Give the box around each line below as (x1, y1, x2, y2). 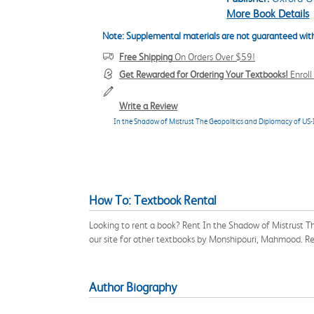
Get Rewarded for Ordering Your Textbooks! (119, 69, 288, 80)
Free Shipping (119, 51, 172, 62)
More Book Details (226, 7, 310, 20)
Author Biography (89, 280, 177, 294)
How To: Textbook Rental (89, 193, 217, 207)
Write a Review (119, 100, 177, 111)
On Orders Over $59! (172, 51, 255, 62)
